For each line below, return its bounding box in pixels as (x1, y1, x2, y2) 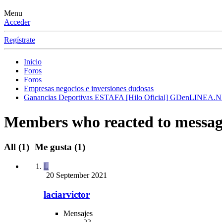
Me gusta (35, 142, 72, 153)
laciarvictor (44, 189, 90, 200)
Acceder (4, 18, 30, 27)
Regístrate (4, 36, 35, 45)
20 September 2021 (46, 171, 107, 180)
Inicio (24, 57, 42, 66)
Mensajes (63, 209, 93, 218)
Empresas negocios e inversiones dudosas (24, 84, 154, 93)
